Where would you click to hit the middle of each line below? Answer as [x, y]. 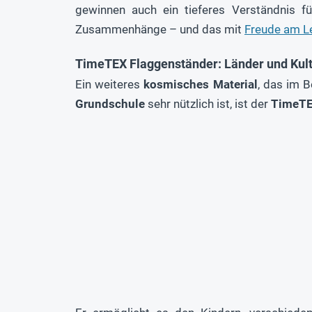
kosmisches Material [201, 85]
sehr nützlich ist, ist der [208, 104]
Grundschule [110, 104]
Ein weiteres [110, 85]
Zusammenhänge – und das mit [160, 30]
